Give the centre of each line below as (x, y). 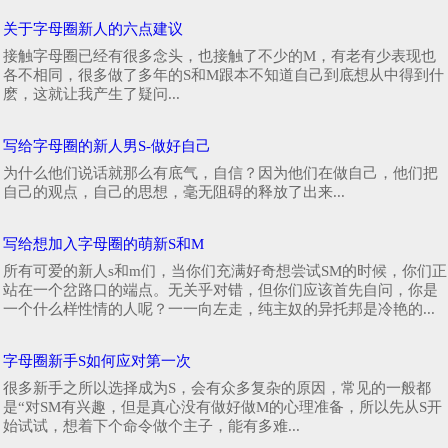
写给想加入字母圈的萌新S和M (103, 243)
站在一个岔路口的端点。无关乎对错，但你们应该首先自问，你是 (220, 289)
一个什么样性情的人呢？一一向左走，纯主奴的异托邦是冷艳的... (219, 308)
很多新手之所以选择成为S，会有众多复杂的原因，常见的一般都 (217, 387)
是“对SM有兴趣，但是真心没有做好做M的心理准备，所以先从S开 (222, 406)
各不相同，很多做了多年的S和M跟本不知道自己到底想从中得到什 (223, 74)
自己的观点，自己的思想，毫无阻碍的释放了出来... (174, 191)
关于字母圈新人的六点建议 (93, 28)
